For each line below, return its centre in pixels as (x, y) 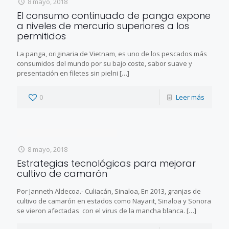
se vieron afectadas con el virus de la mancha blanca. (101, 210)
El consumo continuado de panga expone (114, 15)
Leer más (190, 97)
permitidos (41, 36)
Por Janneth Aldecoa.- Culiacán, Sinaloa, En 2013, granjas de (109, 191)
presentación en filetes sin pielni (67, 73)
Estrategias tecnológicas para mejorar (106, 163)
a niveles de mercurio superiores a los (103, 26)
